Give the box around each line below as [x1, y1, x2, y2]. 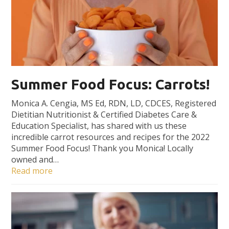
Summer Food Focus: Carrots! [11, 76, 210, 92]
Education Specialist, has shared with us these [11, 120, 187, 131]
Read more [11, 165, 53, 176]
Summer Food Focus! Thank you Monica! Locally [11, 142, 194, 154]
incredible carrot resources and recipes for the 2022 [11, 131, 210, 143]
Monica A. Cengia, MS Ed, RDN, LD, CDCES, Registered [11, 97, 217, 109]
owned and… [11, 153, 59, 165]
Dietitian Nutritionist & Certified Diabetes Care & [11, 108, 197, 120]
